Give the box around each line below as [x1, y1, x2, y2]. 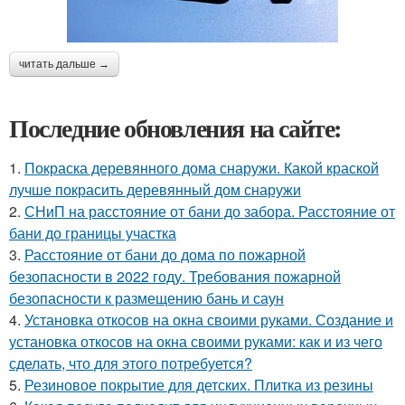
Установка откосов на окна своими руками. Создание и [24, 309, 393, 331]
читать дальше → [19, 58, 109, 71]
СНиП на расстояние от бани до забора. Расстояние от [24, 201, 395, 222]
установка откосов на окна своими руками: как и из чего [9, 331, 382, 353]
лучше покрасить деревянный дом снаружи [9, 179, 301, 201]
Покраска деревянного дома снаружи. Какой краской [24, 157, 379, 179]
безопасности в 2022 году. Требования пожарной [9, 266, 341, 287]
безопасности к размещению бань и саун [9, 287, 284, 309]
